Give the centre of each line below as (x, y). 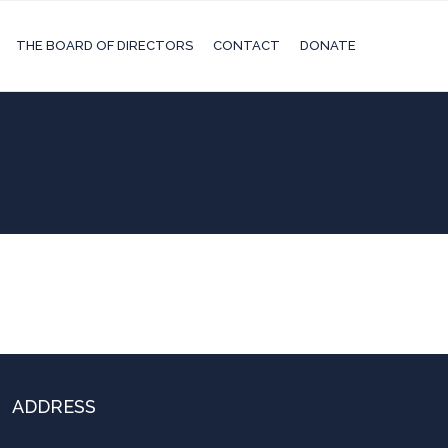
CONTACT (246, 45)
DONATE (328, 45)
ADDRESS (54, 406)
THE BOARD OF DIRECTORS (104, 45)
